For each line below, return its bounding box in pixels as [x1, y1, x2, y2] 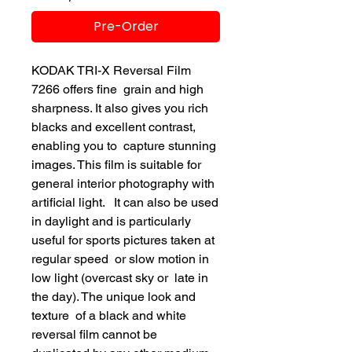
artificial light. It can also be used [31, 195, 218, 210]
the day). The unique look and [31, 289, 196, 304]
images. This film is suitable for [31, 157, 204, 172]
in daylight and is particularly [31, 214, 194, 229]
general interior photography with [31, 176, 214, 191]
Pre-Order [93, 17, 159, 35]
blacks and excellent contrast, [31, 119, 196, 134]
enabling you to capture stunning [31, 138, 216, 153]
